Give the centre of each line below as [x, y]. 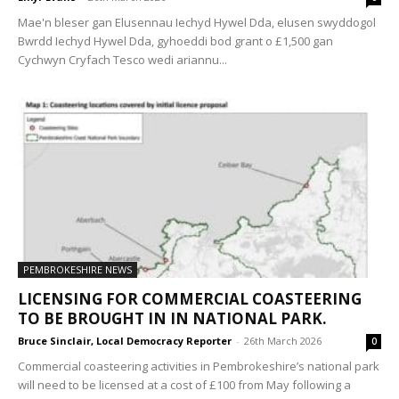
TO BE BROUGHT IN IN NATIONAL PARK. [172, 318]
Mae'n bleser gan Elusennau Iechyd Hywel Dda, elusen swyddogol [197, 23]
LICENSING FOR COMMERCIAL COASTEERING [190, 298]
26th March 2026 [283, 340]
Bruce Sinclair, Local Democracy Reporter [125, 340]
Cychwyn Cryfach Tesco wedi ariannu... [122, 60]
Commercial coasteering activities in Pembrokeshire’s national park [199, 366]
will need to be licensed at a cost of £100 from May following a [184, 384]
